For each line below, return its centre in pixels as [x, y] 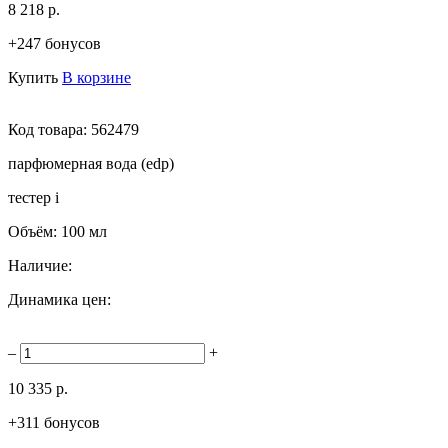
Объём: [34, 231]
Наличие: [40, 265]
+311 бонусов [54, 422]
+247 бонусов [54, 43]
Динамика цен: [59, 299]
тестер [31, 197]
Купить [33, 77]
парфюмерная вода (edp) [91, 163]
